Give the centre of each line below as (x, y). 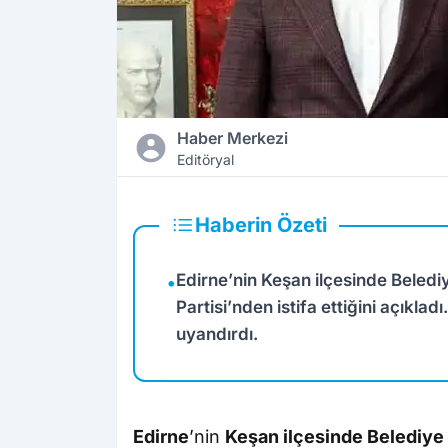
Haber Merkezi (232, 138)
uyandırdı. (217, 334)
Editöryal (205, 160)
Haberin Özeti (261, 225)
